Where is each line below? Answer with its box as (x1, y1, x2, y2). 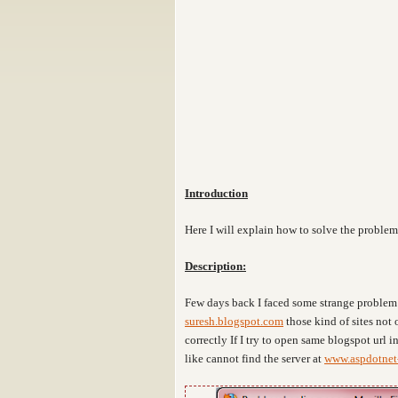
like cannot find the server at (185, 352, 324, 365)
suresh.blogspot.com (185, 314, 283, 328)
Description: (185, 259, 246, 273)
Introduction (185, 187, 248, 200)
